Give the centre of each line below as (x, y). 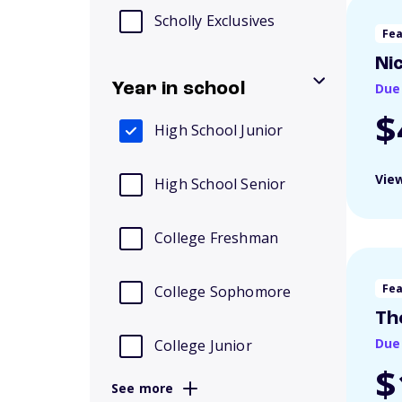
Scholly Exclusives (215, 21)
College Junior (203, 345)
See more (143, 388)
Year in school (178, 89)
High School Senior (220, 184)
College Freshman (217, 238)
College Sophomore (223, 292)
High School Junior (219, 130)
